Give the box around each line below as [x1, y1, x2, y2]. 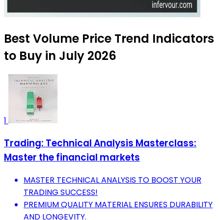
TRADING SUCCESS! [24, 186, 98, 198]
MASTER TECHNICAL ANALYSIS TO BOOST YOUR [24, 174, 201, 186]
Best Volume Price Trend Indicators [4, 30, 214, 47]
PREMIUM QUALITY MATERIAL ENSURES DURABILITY [24, 198, 213, 210]
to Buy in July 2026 [4, 48, 116, 64]
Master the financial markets [4, 151, 140, 165]
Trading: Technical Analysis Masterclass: [4, 137, 196, 150]
